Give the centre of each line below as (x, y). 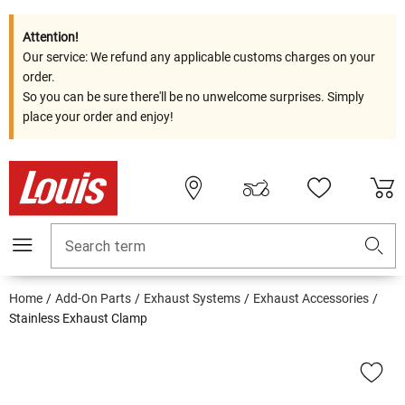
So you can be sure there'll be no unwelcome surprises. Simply (193, 97)
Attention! (51, 37)
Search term (105, 247)
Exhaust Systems (192, 299)
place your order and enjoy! (98, 117)
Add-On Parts (93, 299)
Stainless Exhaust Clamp (78, 319)
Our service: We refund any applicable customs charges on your (199, 57)
